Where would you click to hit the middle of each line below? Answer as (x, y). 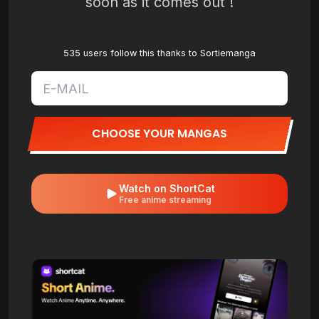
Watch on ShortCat (167, 188)
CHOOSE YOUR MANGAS (159, 134)
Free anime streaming (165, 200)
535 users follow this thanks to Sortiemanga (159, 53)
